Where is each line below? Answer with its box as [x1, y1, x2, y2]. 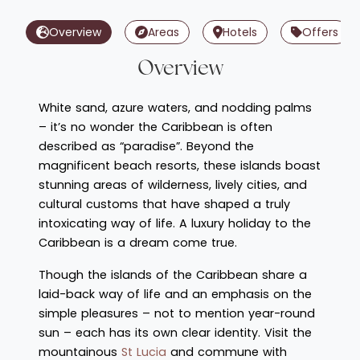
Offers [302, 23, 338, 40]
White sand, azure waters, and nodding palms [39, 99, 312, 116]
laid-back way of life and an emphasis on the [39, 285, 312, 302]
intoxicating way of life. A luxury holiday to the [39, 215, 311, 231]
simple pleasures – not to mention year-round [39, 305, 315, 321]
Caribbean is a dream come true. [39, 234, 237, 251]
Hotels [223, 23, 257, 40]
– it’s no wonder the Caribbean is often [39, 118, 272, 135]
